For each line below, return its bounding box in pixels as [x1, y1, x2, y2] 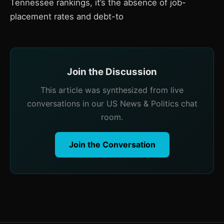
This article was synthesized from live [40, 85, 183, 95]
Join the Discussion [67, 66, 157, 77]
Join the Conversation [68, 139, 155, 149]
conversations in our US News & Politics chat [26, 98, 197, 108]
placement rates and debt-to [10, 11, 123, 21]
